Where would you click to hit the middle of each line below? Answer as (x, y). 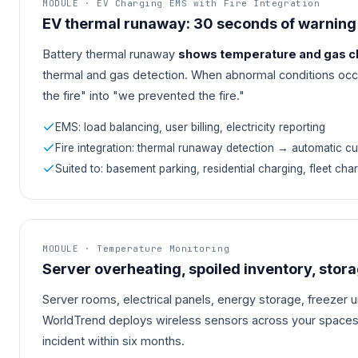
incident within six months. (113, 341)
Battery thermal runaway (110, 54)
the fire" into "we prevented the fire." (143, 96)
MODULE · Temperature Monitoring (136, 249)
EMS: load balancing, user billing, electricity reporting (190, 127)
